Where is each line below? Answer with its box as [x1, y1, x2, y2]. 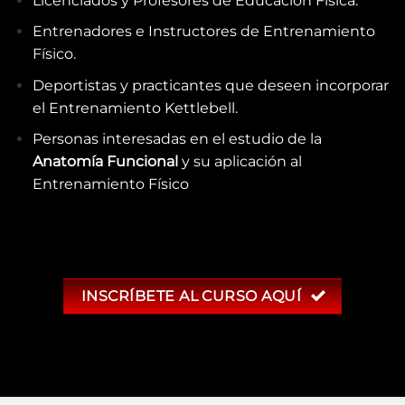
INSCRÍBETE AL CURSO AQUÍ [80, 287, 302, 306]
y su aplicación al [177, 153, 302, 171]
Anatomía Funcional [32, 153, 178, 171]
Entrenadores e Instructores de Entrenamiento [32, 23, 375, 41]
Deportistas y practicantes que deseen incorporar [32, 76, 389, 94]
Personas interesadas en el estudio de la [32, 130, 322, 148]
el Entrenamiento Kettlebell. [32, 99, 238, 117]
